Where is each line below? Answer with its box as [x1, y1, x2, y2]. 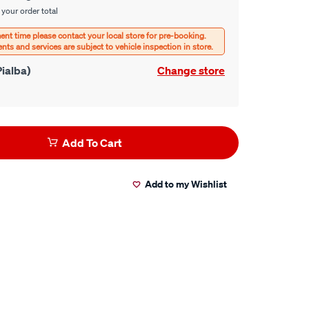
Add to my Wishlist [145, 177, 227, 190]
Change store [157, 63, 225, 77]
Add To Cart [61, 136, 122, 150]
